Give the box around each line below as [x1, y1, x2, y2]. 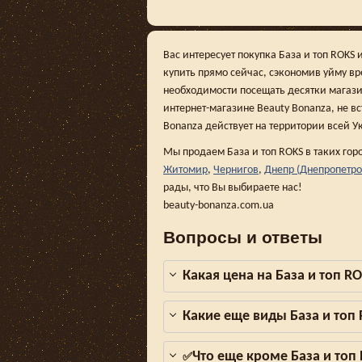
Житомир [163, 164, 208, 176]
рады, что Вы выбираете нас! [163, 182, 302, 194]
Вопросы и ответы [163, 224, 322, 248]
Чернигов [213, 164, 259, 176]
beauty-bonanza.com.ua [163, 200, 274, 212]
